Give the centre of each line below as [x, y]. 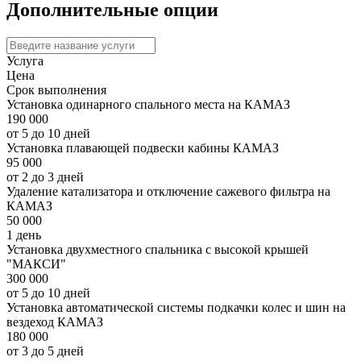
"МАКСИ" [36, 264]
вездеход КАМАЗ [55, 322]
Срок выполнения [56, 90]
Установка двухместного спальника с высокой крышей [158, 250]
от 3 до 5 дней [45, 351]
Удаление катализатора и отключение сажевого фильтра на [168, 192]
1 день [24, 235]
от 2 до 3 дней [45, 177]
